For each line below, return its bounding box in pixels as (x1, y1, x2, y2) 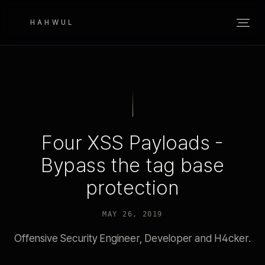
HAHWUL (30, 18, 74, 27)
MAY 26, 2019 (102, 210, 163, 219)
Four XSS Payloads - (41, 130, 224, 154)
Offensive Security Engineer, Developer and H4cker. (14, 232, 251, 245)
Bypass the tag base (40, 153, 225, 177)
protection (85, 175, 180, 199)
